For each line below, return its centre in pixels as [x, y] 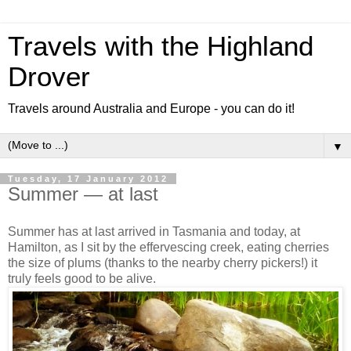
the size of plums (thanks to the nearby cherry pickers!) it [163, 262]
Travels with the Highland [161, 46]
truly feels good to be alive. [82, 278]
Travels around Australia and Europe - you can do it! [151, 109]
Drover [49, 77]
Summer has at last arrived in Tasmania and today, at [154, 231]
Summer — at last [83, 194]
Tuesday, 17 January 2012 [88, 179]
